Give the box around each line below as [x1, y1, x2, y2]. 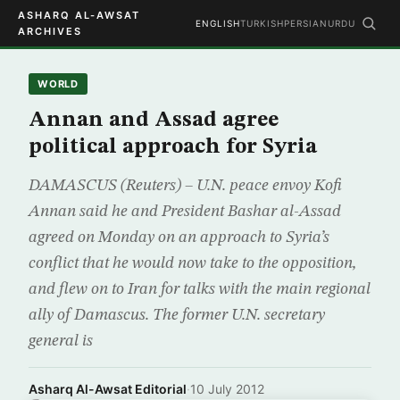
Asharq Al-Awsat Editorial [29, 381, 187, 396]
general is [29, 333, 93, 349]
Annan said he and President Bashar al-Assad [29, 204, 341, 220]
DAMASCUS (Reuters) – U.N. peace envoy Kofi [29, 178, 342, 194]
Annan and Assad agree [29, 110, 279, 131]
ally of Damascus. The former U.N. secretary [29, 307, 325, 323]
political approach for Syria [29, 137, 317, 158]
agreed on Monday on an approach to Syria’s [29, 229, 329, 246]
